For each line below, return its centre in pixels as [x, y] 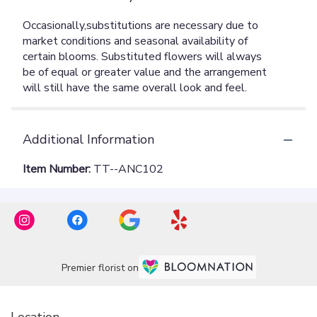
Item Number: [58, 169]
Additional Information [88, 140]
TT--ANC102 [128, 169]
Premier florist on [100, 267]
